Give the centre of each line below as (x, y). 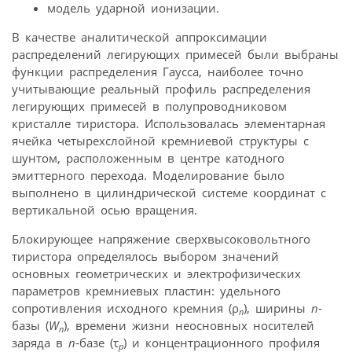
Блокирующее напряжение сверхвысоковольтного (161, 239)
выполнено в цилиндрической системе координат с (169, 193)
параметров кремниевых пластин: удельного (146, 291)
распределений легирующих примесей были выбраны (175, 55)
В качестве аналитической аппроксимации (139, 37)
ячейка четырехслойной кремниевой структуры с (160, 141)
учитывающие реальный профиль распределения (161, 89)
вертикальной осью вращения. (104, 210)
